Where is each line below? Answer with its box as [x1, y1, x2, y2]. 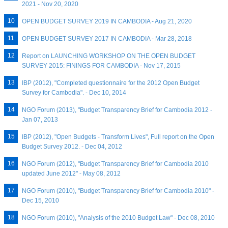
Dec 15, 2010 [22, 197, 60, 205]
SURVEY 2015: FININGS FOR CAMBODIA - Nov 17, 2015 [22, 62, 181, 70]
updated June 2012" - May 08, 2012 [22, 170, 121, 178]
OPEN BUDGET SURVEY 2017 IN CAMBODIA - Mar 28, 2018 [22, 35, 192, 43]
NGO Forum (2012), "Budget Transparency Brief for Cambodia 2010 [22, 160, 209, 168]
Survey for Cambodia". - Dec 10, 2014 [22, 89, 127, 97]
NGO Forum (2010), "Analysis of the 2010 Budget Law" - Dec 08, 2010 [22, 214, 215, 222]
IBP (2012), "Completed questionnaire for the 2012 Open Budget [22, 79, 200, 87]
